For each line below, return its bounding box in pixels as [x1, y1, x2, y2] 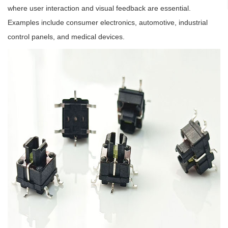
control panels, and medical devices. [8, 33, 125, 41]
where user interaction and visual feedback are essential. [8, 4, 191, 12]
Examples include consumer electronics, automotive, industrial [8, 18, 208, 26]
